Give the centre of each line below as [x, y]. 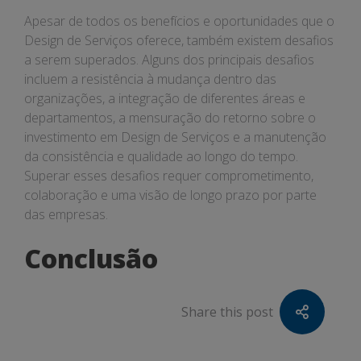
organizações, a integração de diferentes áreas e [165, 98]
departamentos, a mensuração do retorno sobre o [170, 118]
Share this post [227, 312]
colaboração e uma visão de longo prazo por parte [170, 195]
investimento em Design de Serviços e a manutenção [175, 137]
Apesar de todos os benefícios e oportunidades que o [179, 21]
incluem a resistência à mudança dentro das [150, 79]
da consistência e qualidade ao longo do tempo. [161, 156]
